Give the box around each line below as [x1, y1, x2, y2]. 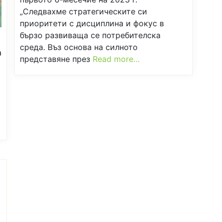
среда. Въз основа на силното [20, 42, 138, 53]
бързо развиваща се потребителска [20, 30, 161, 41]
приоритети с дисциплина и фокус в [20, 18, 164, 29]
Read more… [93, 54, 140, 64]
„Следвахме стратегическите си [20, 6, 147, 17]
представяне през [20, 54, 93, 64]
